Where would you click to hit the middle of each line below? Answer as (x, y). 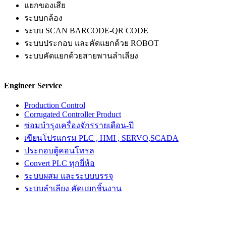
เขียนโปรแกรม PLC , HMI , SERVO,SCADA (101, 138)
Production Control (55, 105)
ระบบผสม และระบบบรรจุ (69, 176)
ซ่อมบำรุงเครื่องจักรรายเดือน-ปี (79, 126)
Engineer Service (33, 86)
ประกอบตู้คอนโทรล (59, 151)
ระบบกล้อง (43, 18)
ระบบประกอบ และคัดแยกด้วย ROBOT (92, 43)
